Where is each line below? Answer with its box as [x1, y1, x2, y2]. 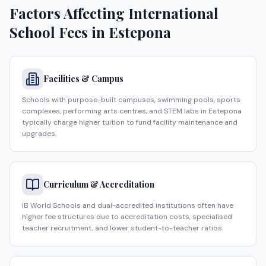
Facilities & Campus [43, 73, 123, 84]
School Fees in [9, 23, 109, 42]
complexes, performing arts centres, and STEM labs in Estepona [22, 106, 242, 116]
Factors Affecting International [9, 4, 218, 23]
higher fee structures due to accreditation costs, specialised [22, 212, 232, 221]
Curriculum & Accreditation [43, 179, 154, 190]
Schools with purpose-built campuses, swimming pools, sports [22, 95, 240, 104]
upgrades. [22, 129, 56, 138]
